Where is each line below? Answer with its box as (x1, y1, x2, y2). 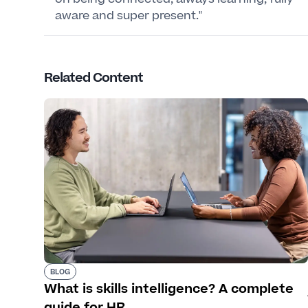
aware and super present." (55, 8, 202, 24)
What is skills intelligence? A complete (44, 280, 294, 298)
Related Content (44, 69, 143, 87)
